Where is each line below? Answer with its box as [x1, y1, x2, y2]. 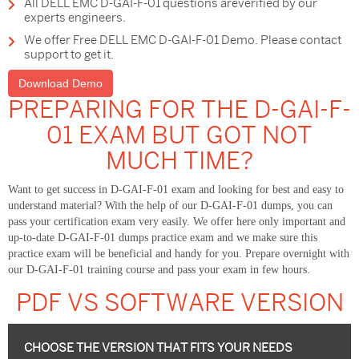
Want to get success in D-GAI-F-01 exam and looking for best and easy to [8, 184, 344, 196]
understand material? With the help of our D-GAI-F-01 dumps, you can [8, 200, 333, 212]
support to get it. [24, 48, 114, 62]
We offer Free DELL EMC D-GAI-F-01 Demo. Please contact [24, 34, 341, 47]
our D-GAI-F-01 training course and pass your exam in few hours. [8, 264, 310, 276]
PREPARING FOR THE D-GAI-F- [8, 96, 351, 124]
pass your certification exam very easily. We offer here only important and [8, 216, 345, 228]
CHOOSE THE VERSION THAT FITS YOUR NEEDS [24, 341, 292, 355]
